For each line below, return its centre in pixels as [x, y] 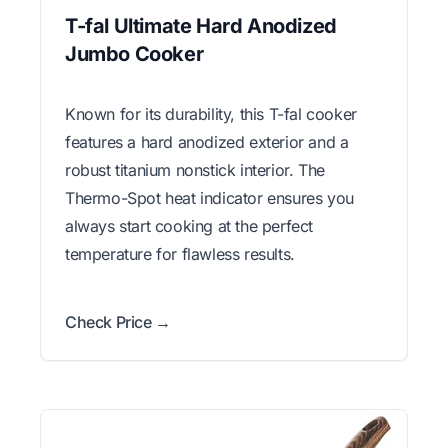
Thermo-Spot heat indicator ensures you [209, 198]
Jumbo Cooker [134, 54]
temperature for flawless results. [180, 254]
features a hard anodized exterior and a [207, 142]
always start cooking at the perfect [189, 226]
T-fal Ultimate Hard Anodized [201, 26]
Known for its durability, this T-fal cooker [211, 114]
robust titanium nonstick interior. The [195, 170]
